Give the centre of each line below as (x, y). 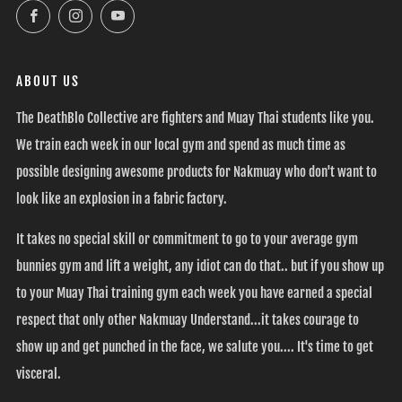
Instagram (118, 13)
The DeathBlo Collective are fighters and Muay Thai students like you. (195, 118)
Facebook (73, 13)
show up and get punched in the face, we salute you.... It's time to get (195, 347)
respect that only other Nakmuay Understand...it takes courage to (188, 320)
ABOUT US (48, 82)
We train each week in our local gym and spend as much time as (181, 145)
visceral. (39, 374)
